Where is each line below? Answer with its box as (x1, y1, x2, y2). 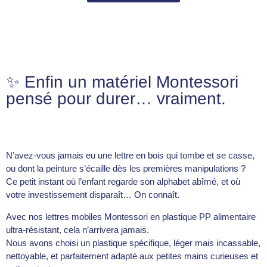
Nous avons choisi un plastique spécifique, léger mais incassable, (6, 237, 260, 248)
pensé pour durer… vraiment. (6, 89, 226, 108)
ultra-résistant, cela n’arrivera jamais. (6, 224, 149, 235)
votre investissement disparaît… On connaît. (6, 190, 179, 200)
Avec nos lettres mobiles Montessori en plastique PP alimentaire (6, 211, 256, 222)
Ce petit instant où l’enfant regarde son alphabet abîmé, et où (6, 176, 240, 187)
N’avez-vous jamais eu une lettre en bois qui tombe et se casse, (6, 150, 254, 161)
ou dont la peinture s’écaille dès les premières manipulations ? (6, 163, 246, 174)
